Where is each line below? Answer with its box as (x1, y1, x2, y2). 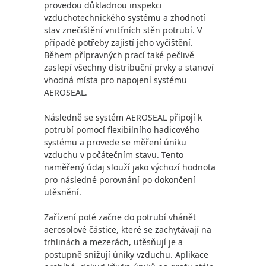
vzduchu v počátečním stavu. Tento (44, 149, 183, 160)
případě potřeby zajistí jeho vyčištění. (44, 37, 193, 48)
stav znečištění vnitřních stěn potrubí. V (44, 24, 202, 36)
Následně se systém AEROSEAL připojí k (44, 112, 202, 123)
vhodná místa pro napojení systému (44, 74, 187, 85)
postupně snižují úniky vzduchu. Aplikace (44, 249, 208, 260)
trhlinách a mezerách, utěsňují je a (44, 236, 183, 248)
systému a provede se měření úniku (44, 137, 186, 148)
